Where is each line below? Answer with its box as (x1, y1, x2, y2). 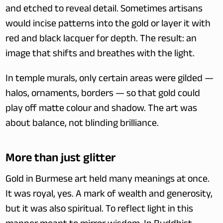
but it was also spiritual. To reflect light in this (5, 202, 194, 219)
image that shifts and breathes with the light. (5, 46, 195, 63)
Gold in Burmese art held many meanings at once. (5, 172, 210, 189)
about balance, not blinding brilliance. (5, 116, 159, 133)
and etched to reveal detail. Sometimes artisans (5, 1, 203, 18)
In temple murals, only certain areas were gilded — (5, 71, 214, 88)
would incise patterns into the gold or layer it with (5, 16, 211, 33)
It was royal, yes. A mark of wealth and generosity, (5, 187, 213, 204)
